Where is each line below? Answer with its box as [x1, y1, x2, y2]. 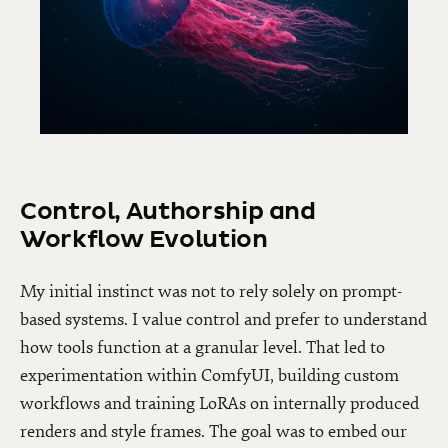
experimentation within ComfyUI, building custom [20, 364, 399, 386]
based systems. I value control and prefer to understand [20, 308, 427, 330]
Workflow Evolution [20, 224, 268, 255]
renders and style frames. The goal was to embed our [20, 420, 407, 442]
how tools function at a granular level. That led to [20, 336, 385, 358]
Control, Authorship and [20, 196, 316, 227]
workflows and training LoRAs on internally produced [20, 392, 419, 414]
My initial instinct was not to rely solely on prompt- [20, 280, 402, 302]
